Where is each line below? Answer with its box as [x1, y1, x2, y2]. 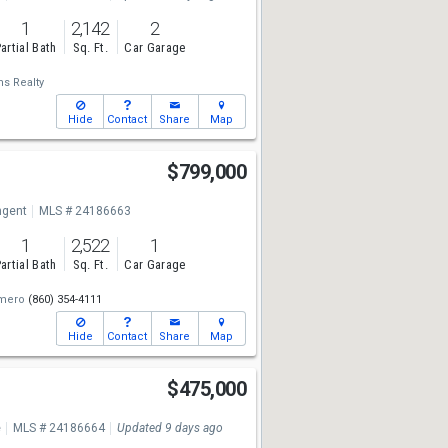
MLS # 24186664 [12, 421, 105, 435]
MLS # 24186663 [38, 204, 131, 218]
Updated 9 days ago [116, 421, 223, 435]
